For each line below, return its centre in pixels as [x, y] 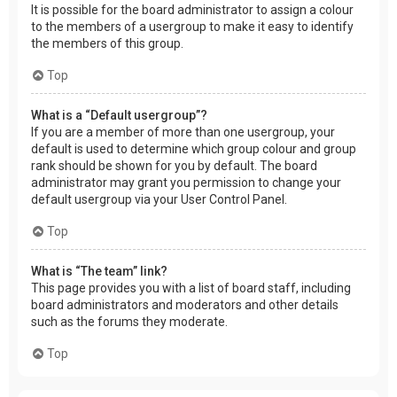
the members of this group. [107, 43]
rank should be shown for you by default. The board [174, 165]
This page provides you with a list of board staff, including [191, 288]
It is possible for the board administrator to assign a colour [192, 9]
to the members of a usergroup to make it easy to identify [192, 26]
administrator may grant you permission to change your [186, 182]
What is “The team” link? [99, 271]
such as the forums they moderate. [129, 321]
